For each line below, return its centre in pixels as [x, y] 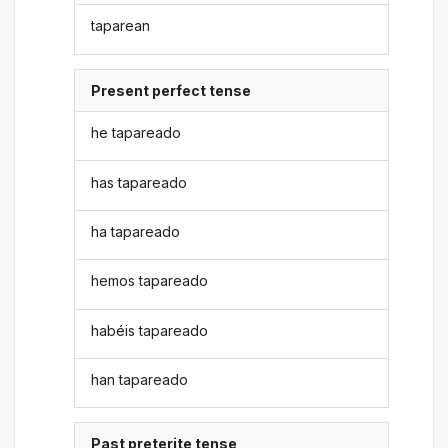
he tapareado [136, 133]
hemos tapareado [150, 281]
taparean [121, 26]
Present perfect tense [171, 90]
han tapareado [140, 380]
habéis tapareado [150, 330]
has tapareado [139, 182]
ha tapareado [136, 231]
